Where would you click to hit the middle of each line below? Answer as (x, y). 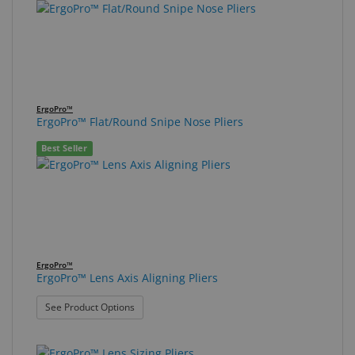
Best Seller (65, 148)
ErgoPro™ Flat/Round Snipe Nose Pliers (140, 121)
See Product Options (90, 307)
